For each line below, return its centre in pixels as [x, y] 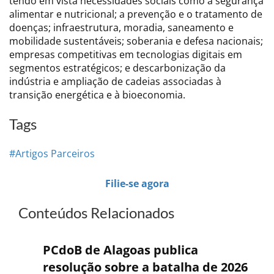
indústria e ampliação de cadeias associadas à [115, 81]
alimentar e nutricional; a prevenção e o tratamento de [136, 14]
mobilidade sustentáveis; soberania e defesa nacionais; [136, 41]
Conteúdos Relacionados [96, 212]
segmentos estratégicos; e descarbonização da [117, 68]
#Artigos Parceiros [52, 153]
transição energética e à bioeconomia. [97, 94]
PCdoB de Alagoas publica [120, 250]
